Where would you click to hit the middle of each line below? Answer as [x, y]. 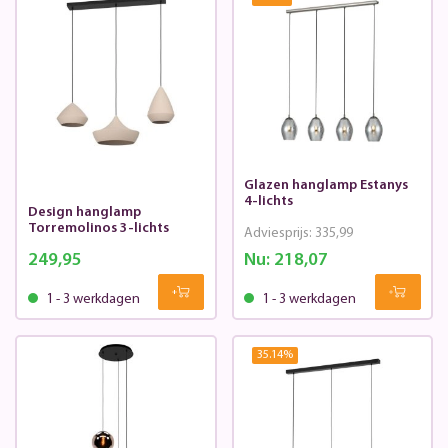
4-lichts [268, 202]
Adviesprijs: [279, 234]
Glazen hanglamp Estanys [326, 186]
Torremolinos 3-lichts [98, 229]
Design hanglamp [84, 213]
